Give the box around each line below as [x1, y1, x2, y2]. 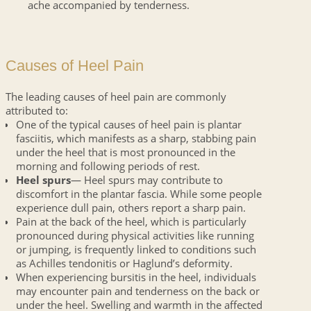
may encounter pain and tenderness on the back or [15, 283, 260, 298]
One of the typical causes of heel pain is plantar [15, 117, 242, 131]
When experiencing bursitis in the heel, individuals [15, 269, 256, 284]
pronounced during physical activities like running [15, 228, 254, 242]
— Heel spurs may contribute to [70, 172, 223, 187]
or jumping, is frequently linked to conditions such [15, 242, 256, 256]
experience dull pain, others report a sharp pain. [15, 200, 246, 215]
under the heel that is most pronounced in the [15, 144, 235, 159]
